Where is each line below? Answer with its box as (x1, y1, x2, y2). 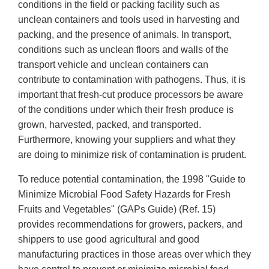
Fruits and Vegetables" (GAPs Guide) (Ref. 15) (18, 204, 216, 215)
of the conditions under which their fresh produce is (18, 104, 234, 115)
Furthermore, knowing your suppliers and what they (18, 134, 235, 145)
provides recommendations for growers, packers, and (18, 219, 243, 230)
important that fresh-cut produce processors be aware (18, 89, 243, 100)
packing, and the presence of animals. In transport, (18, 29, 231, 40)
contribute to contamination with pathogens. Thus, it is (18, 74, 246, 85)
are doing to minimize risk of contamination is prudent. (18, 150, 246, 160)
